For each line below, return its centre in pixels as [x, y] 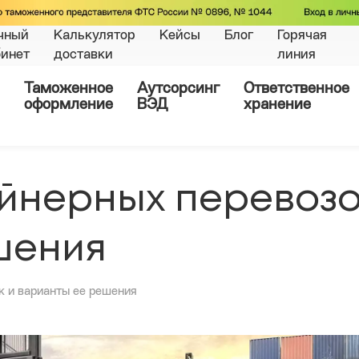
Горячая [302, 36]
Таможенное [69, 90]
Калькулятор [95, 36]
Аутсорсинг [178, 90]
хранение [277, 106]
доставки [83, 55]
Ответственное [296, 90]
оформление [69, 106]
